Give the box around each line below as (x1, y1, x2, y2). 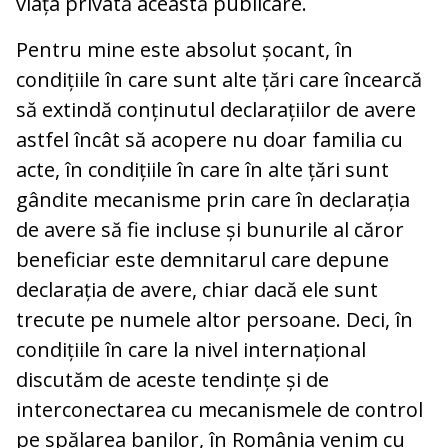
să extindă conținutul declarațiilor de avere (16, 95, 416, 123)
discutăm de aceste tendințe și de (16, 365, 329, 393)
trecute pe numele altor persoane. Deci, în (16, 305, 413, 333)
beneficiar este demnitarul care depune (16, 245, 389, 273)
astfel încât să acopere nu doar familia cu (16, 125, 403, 153)
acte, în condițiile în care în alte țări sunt (16, 155, 389, 183)
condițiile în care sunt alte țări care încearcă (16, 65, 422, 93)
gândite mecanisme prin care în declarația (16, 185, 410, 213)
